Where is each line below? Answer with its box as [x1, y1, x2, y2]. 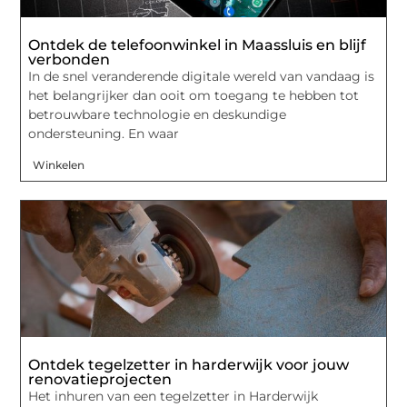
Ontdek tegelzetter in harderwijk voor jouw [28, 355, 350, 373]
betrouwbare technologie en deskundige [28, 106, 287, 124]
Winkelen [33, 157, 85, 172]
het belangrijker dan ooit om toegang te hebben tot [28, 87, 360, 104]
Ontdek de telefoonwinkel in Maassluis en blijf [28, 36, 367, 55]
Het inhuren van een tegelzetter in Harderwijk [28, 387, 319, 404]
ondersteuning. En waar [28, 125, 180, 143]
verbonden [28, 51, 111, 69]
